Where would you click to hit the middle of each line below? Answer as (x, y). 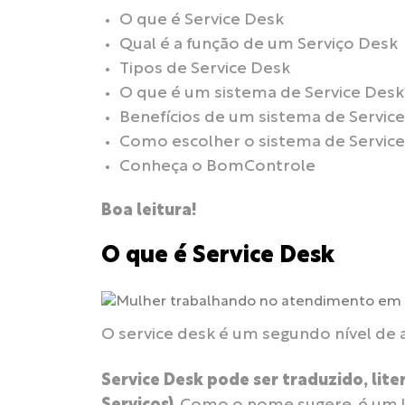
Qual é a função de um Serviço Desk (259, 44)
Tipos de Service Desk (205, 69)
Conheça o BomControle (217, 166)
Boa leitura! (149, 211)
